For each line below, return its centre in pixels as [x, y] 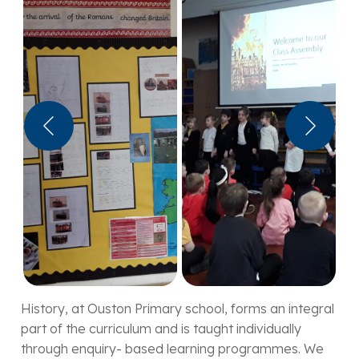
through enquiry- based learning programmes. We [172, 349]
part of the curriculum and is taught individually [161, 329]
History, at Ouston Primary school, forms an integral [177, 309]
